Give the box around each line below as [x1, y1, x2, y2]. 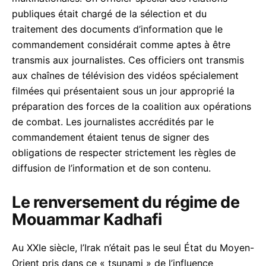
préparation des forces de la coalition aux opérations [12, 100, 251, 112]
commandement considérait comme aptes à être [12, 38, 230, 50]
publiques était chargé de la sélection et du [12, 7, 207, 20]
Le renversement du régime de [12, 192, 239, 212]
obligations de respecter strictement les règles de [12, 146, 236, 159]
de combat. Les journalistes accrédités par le [12, 115, 214, 128]
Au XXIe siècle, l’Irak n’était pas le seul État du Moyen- [12, 241, 254, 254]
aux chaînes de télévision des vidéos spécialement [12, 69, 239, 81]
